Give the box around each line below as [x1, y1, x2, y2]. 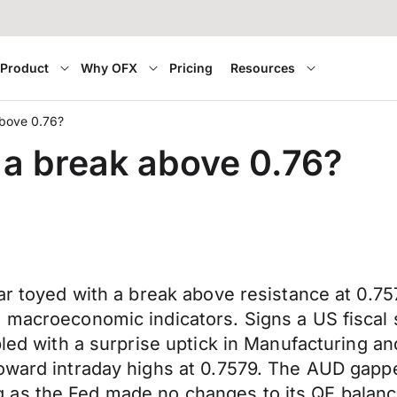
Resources [230, 60, 296, 75]
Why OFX [81, 60, 138, 75]
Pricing [169, 60, 214, 75]
